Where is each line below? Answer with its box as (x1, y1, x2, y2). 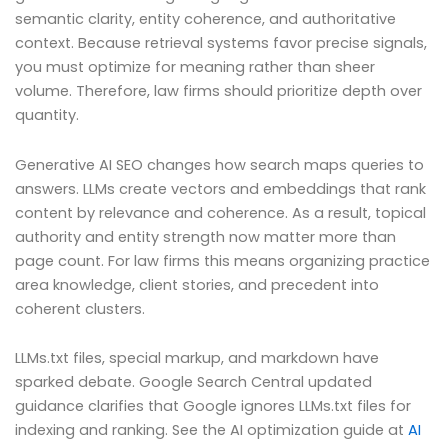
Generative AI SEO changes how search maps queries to (15, 154, 424, 175)
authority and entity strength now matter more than (15, 226, 396, 247)
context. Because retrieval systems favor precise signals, (15, 33, 427, 54)
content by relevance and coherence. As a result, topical (15, 202, 426, 223)
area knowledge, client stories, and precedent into (15, 274, 379, 295)
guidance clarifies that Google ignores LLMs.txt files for (15, 396, 411, 417)
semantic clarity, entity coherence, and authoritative (15, 9, 396, 30)
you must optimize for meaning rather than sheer (15, 57, 375, 78)
